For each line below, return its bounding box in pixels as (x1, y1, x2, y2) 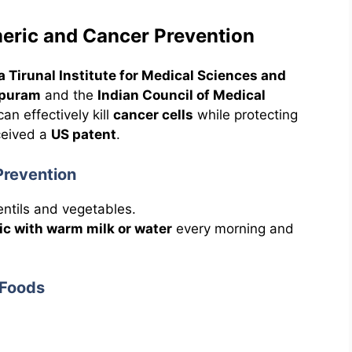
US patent (51, 126, 116, 143)
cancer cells (113, 107, 193, 123)
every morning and (172, 220, 294, 236)
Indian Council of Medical (97, 87, 266, 104)
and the (41, 87, 97, 104)
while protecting (193, 107, 298, 123)
